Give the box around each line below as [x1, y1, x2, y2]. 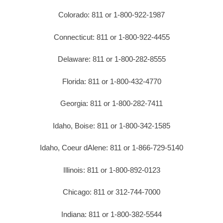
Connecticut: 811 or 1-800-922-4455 [53, 32, 170, 41]
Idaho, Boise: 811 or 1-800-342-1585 [53, 121, 170, 130]
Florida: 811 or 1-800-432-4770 [62, 77, 161, 86]
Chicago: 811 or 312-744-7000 [63, 188, 160, 197]
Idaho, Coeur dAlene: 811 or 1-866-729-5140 [40, 143, 183, 152]
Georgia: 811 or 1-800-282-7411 [60, 99, 163, 108]
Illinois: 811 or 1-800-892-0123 [63, 165, 160, 174]
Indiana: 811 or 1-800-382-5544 [61, 210, 162, 219]
